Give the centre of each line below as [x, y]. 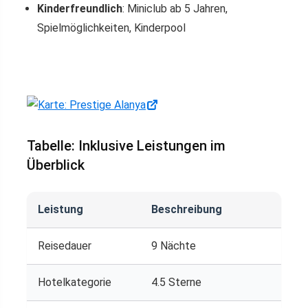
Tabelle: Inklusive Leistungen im [126, 145]
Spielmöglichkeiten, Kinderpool [111, 27]
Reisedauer [65, 245]
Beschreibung [187, 209]
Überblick [56, 165]
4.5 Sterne [176, 282]
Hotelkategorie [75, 282]
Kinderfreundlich [80, 8]
